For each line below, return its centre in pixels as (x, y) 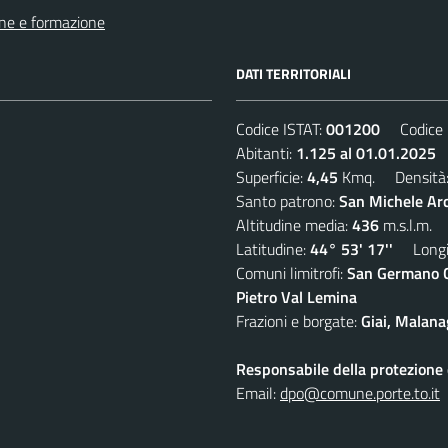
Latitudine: (273, 248)
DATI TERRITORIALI (293, 73)
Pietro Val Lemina (296, 296)
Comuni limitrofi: (291, 272)
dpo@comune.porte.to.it (360, 392)
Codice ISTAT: (281, 128)
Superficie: (271, 176)
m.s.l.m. (405, 224)
